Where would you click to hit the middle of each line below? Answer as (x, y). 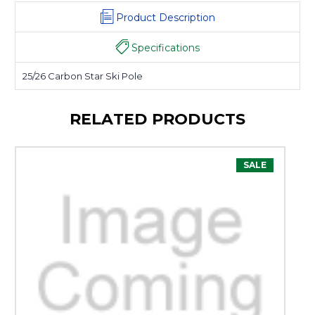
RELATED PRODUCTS (157, 120)
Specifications (166, 48)
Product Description (165, 18)
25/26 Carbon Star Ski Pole (83, 76)
